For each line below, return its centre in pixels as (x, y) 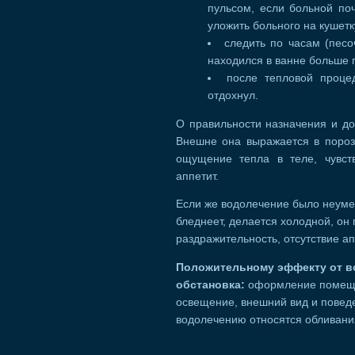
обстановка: (212, 284)
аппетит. (197, 176)
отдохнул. (233, 96)
